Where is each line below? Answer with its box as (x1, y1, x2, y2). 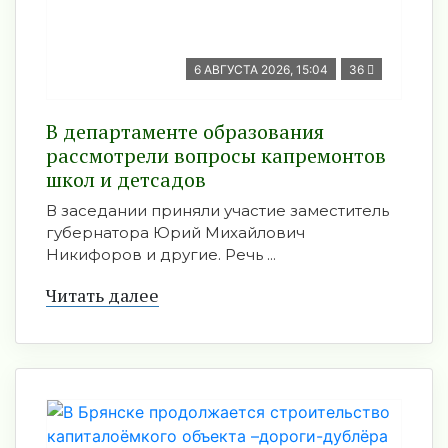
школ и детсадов (46, 166, 206, 193)
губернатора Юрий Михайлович (46, 223, 305, 242)
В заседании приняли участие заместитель (46, 201, 389, 220)
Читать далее (46, 283, 159, 307)
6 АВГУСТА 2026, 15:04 (194, 62, 328, 77)
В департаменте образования (46, 118, 324, 145)
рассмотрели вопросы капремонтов (46, 142, 386, 169)
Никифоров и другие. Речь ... (46, 245, 276, 264)
